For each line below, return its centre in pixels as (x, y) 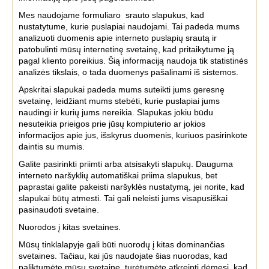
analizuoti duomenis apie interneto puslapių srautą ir (118, 38)
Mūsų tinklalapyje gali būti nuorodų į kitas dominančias (122, 244)
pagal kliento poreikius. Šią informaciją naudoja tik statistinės (133, 61)
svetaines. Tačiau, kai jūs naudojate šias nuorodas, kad (123, 256)
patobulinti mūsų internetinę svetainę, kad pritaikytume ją (126, 49)
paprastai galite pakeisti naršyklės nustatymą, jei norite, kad (131, 187)
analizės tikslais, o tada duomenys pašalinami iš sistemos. (128, 72)
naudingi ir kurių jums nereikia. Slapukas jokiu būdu (116, 112)
